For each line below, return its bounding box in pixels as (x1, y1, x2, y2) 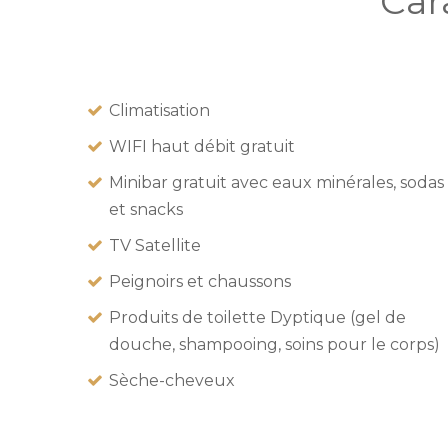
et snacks (109, 199, 183, 219)
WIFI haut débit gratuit (109, 136, 295, 156)
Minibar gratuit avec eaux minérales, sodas (109, 172, 444, 192)
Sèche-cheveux (109, 370, 235, 390)
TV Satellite (109, 235, 201, 255)
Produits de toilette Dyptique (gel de (109, 307, 406, 327)
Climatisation (109, 100, 210, 120)
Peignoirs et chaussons (109, 271, 291, 291)
